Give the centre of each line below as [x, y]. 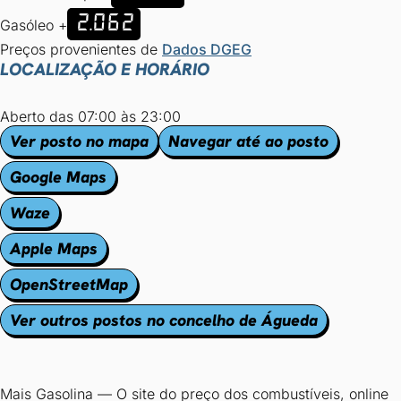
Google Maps [58, 177]
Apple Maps [54, 248]
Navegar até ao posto [248, 141]
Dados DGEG [207, 49]
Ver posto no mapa [79, 141]
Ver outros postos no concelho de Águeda [164, 320]
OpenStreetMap [69, 284]
